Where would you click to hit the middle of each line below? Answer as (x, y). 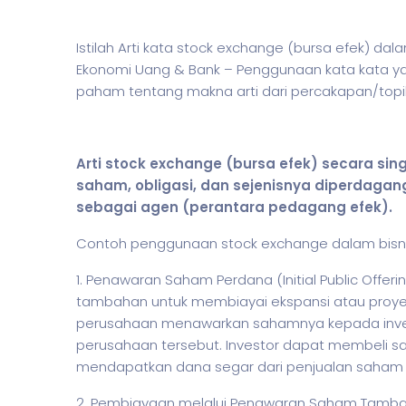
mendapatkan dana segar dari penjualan (216, 367)
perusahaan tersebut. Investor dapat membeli (234, 345)
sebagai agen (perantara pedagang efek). (234, 207)
